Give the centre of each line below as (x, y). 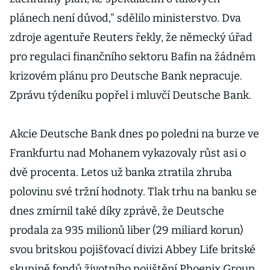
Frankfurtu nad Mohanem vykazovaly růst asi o (128, 153)
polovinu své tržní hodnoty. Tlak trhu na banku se (133, 192)
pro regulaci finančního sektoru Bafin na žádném (133, 57)
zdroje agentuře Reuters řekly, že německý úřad (131, 37)
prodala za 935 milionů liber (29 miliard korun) (127, 230)
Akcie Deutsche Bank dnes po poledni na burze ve (134, 134)
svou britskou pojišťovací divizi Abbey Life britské (133, 250)
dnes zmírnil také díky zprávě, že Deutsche (117, 211)
